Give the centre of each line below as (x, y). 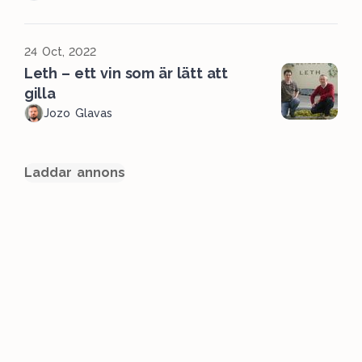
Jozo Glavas (78, 113)
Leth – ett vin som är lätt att (126, 73)
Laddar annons (75, 173)
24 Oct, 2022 (61, 52)
